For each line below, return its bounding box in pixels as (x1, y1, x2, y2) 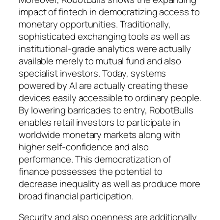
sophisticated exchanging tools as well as (19, 29, 190, 43)
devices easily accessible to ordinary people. (19, 91, 201, 104)
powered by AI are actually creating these (19, 79, 188, 92)
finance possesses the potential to (19, 165, 163, 178)
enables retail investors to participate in (19, 115, 180, 129)
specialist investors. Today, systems (19, 66, 166, 80)
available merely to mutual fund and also (19, 54, 181, 67)
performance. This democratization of (19, 152, 171, 165)
